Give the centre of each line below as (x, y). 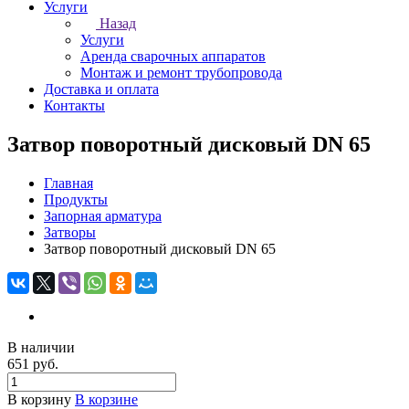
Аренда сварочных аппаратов (173, 56)
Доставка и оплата (101, 89)
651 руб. (33, 363)
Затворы (70, 232)
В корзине (106, 399)
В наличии (41, 347)
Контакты (74, 105)
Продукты (76, 199)
